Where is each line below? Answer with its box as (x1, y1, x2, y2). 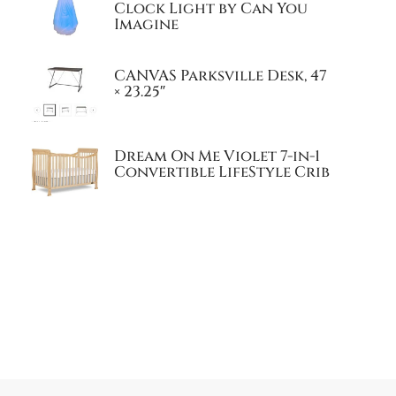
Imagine (114, 14, 179, 35)
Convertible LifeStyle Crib (114, 162, 331, 183)
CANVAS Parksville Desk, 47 (114, 65, 328, 87)
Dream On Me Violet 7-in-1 (114, 146, 321, 167)
